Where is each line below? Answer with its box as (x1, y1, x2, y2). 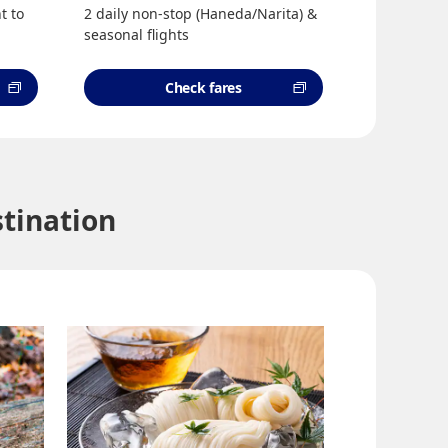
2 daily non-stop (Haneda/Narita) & (83, 4, 317, 23)
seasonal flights (83, 25, 189, 44)
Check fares (164, 78, 242, 97)
